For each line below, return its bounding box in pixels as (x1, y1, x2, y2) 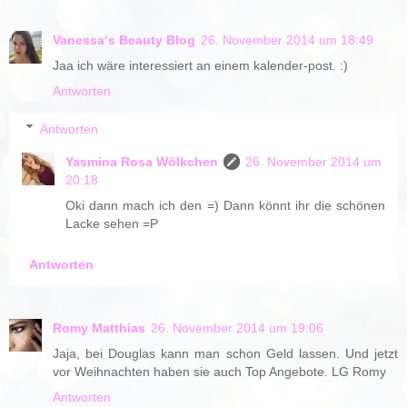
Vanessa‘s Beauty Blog (53, 33, 195, 48)
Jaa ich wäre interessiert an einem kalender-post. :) (53, 58, 348, 74)
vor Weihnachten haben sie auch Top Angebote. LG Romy (53, 363, 386, 379)
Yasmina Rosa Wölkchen (65, 154, 219, 169)
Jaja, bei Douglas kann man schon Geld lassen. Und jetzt (53, 345, 398, 361)
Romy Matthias (53, 320, 145, 335)
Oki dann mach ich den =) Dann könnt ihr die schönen (65, 197, 385, 213)
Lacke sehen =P (65, 215, 159, 231)
